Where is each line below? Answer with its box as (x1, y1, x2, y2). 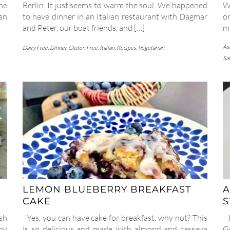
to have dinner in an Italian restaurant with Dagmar (23, 11, 207, 22)
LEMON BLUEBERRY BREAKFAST (23, 183, 191, 195)
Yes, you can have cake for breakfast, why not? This (23, 212, 207, 223)
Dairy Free (23, 44, 48, 52)
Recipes (117, 44, 136, 52)
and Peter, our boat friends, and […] (23, 23, 145, 33)
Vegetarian (138, 44, 164, 52)
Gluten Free (68, 44, 98, 52)
